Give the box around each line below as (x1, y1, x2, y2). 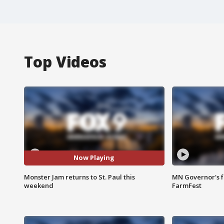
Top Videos (24, 51, 106, 72)
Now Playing (73, 153, 115, 162)
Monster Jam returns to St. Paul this (24, 172, 135, 181)
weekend (24, 180, 53, 190)
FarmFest (171, 180, 201, 190)
